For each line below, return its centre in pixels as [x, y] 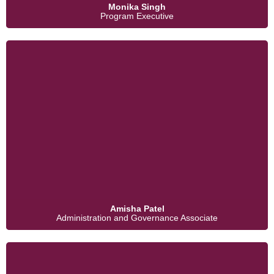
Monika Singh [137, 7]
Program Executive [137, 16]
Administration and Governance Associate [137, 218]
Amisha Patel [137, 209]
